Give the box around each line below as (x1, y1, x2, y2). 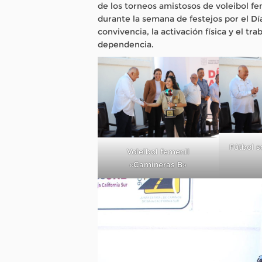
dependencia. (97, 39, 154, 50)
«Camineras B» (129, 159, 187, 169)
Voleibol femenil (126, 146, 189, 156)
